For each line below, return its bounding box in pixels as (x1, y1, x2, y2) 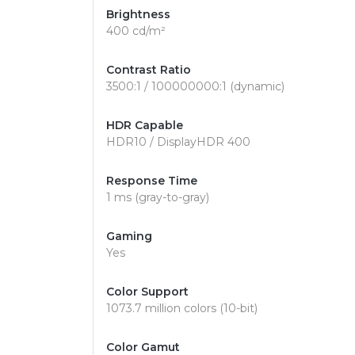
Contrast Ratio (106, 63, 191, 77)
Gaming (106, 229, 152, 243)
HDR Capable (106, 118, 183, 132)
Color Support (106, 284, 189, 299)
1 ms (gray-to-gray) (106, 190, 209, 204)
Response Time (106, 174, 197, 188)
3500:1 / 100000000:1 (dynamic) (106, 79, 284, 94)
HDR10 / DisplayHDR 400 (106, 135, 250, 149)
